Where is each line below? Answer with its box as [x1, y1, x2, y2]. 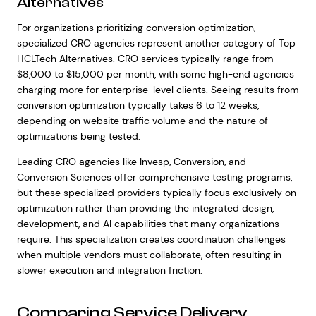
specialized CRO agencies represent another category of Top [16, 37, 296, 49]
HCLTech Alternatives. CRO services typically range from [16, 52, 274, 65]
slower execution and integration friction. [16, 264, 202, 276]
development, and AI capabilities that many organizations [16, 217, 279, 230]
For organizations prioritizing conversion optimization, [16, 21, 255, 34]
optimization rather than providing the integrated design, [16, 202, 274, 214]
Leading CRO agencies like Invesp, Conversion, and [16, 155, 246, 168]
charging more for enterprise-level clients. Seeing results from [16, 83, 299, 96]
